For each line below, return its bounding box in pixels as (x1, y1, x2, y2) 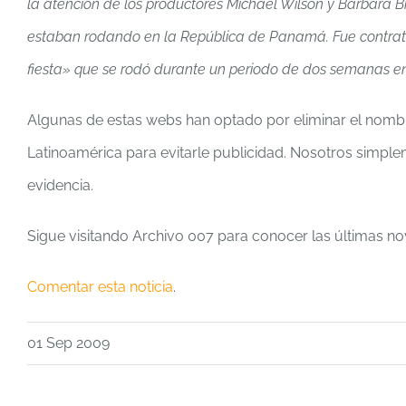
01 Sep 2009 (27, 334, 110, 352)
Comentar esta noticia (27, 278, 173, 295)
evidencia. (27, 177, 93, 194)
